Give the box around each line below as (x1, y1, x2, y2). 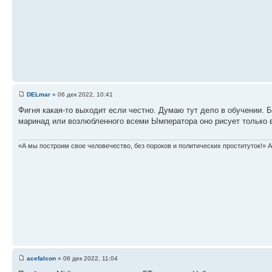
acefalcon (27, 255, 56, 262)
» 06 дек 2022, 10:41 (50, 91, 113, 98)
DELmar (27, 91, 50, 98)
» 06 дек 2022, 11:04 (56, 255, 118, 262)
